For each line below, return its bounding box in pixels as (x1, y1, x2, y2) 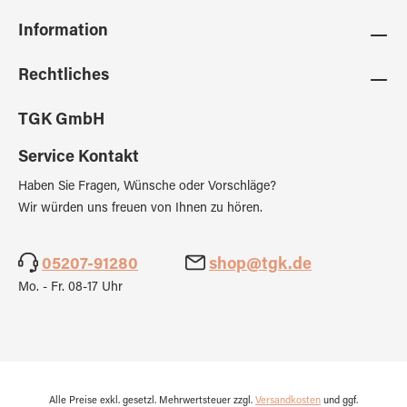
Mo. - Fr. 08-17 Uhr (18, 282, 123, 294)
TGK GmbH (18, 113, 104, 129)
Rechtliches (18, 68, 109, 84)
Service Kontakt (18, 150, 139, 166)
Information (18, 24, 108, 40)
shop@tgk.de (209, 257, 312, 273)
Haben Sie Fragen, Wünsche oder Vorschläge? (18, 181, 276, 194)
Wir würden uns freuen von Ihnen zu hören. (18, 203, 263, 215)
